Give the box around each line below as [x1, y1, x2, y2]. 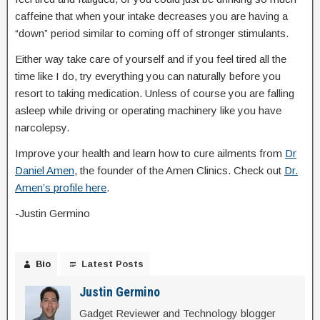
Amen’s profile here [15, 181, 106, 194]
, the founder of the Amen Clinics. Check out [74, 164, 284, 176]
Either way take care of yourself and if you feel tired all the [15, 53, 286, 65]
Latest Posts [81, 259, 144, 270]
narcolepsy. [15, 121, 69, 134]
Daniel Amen [15, 164, 74, 176]
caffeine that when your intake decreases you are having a [15, 10, 288, 22]
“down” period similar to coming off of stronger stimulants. [15, 27, 289, 39]
